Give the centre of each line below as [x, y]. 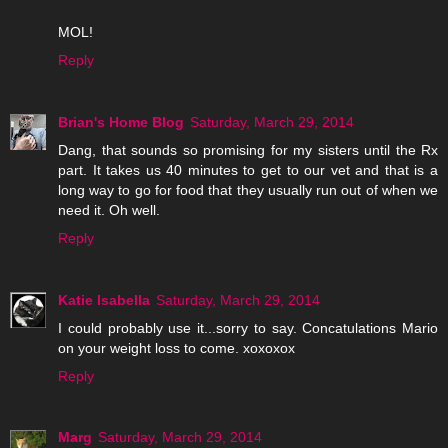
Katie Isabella [104, 299]
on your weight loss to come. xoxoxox [176, 347]
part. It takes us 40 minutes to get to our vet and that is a [248, 169]
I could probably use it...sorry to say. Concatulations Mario [248, 327]
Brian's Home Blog [121, 121]
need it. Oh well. [109, 209]
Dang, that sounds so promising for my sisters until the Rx [248, 149]
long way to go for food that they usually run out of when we [248, 189]
